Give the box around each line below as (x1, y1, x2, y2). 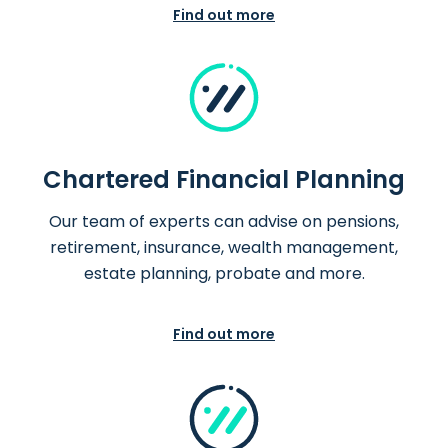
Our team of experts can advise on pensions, (49, 210, 399, 234)
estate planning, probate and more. (83, 262, 365, 286)
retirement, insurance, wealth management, (50, 236, 398, 260)
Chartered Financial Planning (43, 163, 405, 197)
